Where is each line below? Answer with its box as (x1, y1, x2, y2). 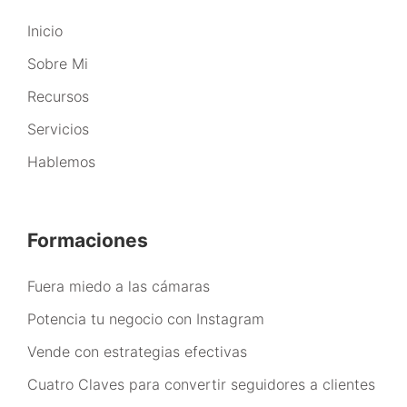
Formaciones (27, 228, 148, 252)
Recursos (27, 86, 89, 105)
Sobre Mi (27, 54, 88, 73)
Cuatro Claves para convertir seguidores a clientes (27, 374, 375, 393)
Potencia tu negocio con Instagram (27, 309, 264, 328)
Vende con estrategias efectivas (27, 342, 247, 361)
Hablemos (27, 152, 95, 171)
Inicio (27, 21, 63, 40)
